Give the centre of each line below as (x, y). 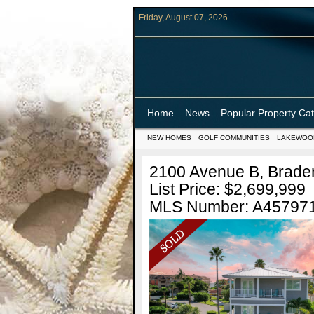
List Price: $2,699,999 (227, 189)
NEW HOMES (169, 138)
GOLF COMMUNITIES (234, 138)
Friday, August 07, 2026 (183, 18)
